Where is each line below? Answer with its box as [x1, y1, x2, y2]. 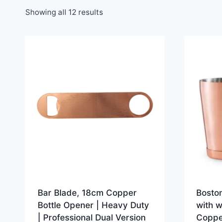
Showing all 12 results [25, 7, 103, 17]
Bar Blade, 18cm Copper [37, 187, 137, 198]
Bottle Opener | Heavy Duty [37, 200, 149, 210]
